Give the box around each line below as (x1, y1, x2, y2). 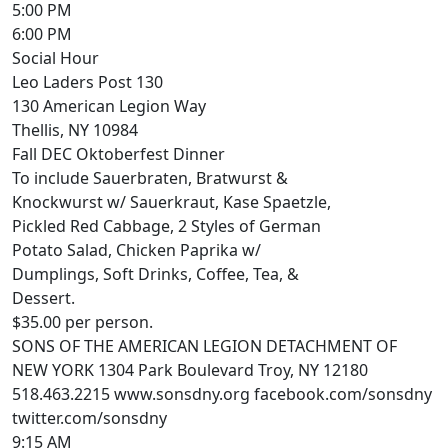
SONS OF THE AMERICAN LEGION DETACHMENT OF (12, 334, 397, 357)
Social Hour (12, 46, 99, 69)
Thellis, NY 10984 (12, 118, 138, 141)
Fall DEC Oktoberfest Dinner (12, 142, 225, 165)
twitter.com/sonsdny (12, 406, 167, 429)
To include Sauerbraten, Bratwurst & (12, 166, 288, 189)
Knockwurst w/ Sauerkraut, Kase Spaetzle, (12, 190, 331, 213)
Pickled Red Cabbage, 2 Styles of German (12, 214, 321, 237)
